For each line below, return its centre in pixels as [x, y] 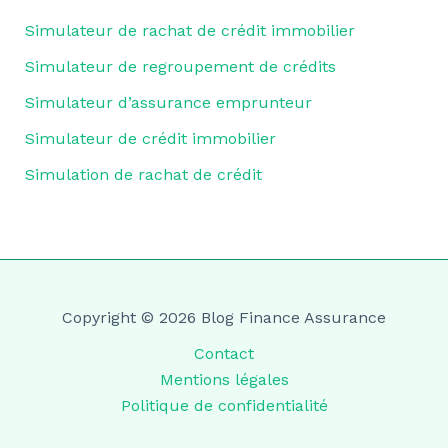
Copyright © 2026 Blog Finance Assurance [224, 318]
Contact [224, 354]
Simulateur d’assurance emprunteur [168, 103]
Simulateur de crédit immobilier [150, 139]
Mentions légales [224, 380]
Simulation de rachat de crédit [143, 175]
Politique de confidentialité [224, 406]
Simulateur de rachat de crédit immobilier [189, 31]
